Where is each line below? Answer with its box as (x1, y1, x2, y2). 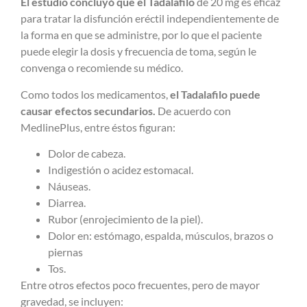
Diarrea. (48, 195, 86, 209)
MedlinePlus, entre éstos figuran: (21, 120, 177, 134)
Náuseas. (48, 179, 90, 193)
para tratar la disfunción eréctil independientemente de (21, 12, 279, 25)
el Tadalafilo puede (168, 87, 260, 101)
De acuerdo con (158, 103, 231, 117)
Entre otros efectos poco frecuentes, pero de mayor (21, 278, 260, 291)
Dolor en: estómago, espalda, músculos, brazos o (48, 228, 273, 242)
